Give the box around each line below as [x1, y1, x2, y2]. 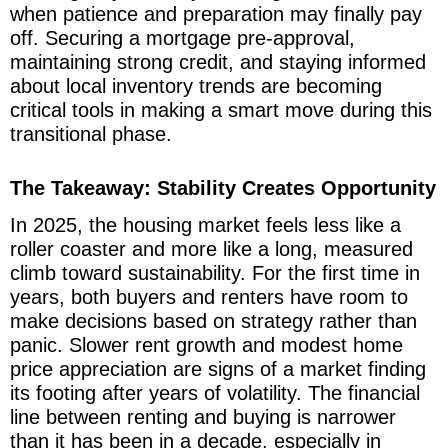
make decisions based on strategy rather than [10, 309, 417, 332]
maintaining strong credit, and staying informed [10, 50, 426, 73]
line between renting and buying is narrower [10, 405, 396, 428]
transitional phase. [10, 122, 172, 145]
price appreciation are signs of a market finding [10, 357, 426, 380]
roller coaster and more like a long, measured [10, 237, 413, 260]
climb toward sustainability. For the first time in [10, 261, 420, 284]
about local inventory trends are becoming [10, 74, 382, 97]
